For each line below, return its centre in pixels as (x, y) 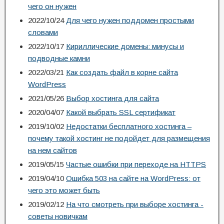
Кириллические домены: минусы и (125, 46)
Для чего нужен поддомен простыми (130, 20)
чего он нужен (52, 6)
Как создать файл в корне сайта (122, 72)
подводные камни (59, 58)
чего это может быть (64, 190)
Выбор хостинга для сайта (112, 98)
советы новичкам (58, 216)
